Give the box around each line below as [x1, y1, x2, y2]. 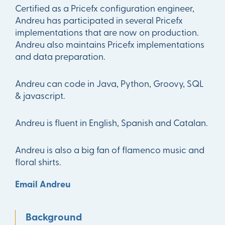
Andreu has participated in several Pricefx [15, 14, 183, 27]
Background [26, 209, 82, 224]
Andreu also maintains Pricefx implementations [15, 38, 204, 51]
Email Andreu [15, 177, 70, 191]
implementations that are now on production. [15, 26, 198, 39]
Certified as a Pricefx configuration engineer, [15, 2, 194, 15]
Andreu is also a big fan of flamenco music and [15, 143, 204, 156]
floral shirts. [15, 155, 63, 168]
